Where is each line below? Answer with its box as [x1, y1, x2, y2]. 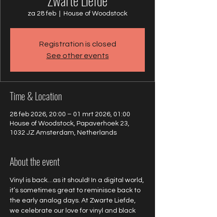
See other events [46, 52, 109, 60]
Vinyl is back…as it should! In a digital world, [10, 177, 145, 184]
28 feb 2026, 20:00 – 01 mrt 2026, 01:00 [10, 111, 130, 118]
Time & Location [10, 89, 62, 103]
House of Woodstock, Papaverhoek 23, [10, 120, 129, 127]
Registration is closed [39, 40, 116, 48]
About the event [10, 154, 60, 169]
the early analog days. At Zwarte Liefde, [10, 197, 137, 204]
